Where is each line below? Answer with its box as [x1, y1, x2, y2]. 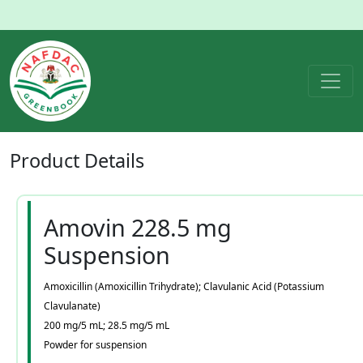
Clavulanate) [44, 299, 100, 313]
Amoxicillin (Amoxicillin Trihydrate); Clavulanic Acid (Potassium [44, 280, 324, 293]
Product [10, 147, 84, 173]
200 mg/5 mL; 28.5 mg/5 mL [44, 318, 169, 332]
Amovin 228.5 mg [44, 211, 232, 243]
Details [84, 147, 144, 173]
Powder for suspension [44, 338, 147, 352]
